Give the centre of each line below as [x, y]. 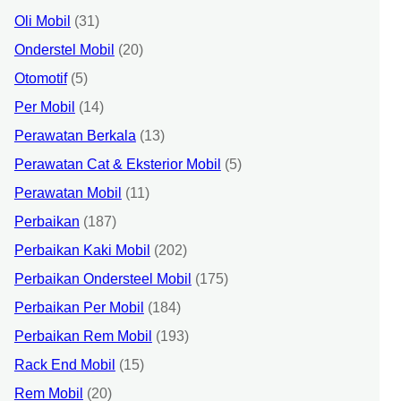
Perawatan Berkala [75, 135]
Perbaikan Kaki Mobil [82, 250]
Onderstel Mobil [64, 49]
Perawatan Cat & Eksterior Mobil [117, 164]
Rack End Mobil [64, 364]
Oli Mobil [42, 21]
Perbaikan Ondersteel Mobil [102, 278]
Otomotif [40, 78]
